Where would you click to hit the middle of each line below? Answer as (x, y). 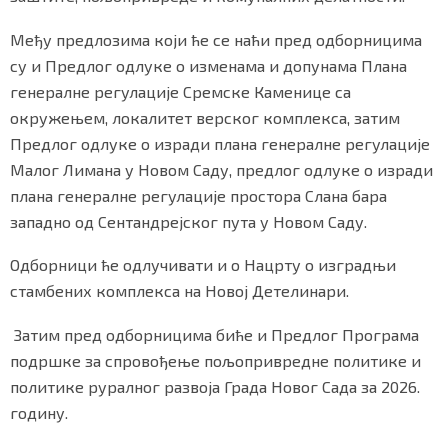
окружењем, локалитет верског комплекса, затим (205, 117)
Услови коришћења (222, 86)
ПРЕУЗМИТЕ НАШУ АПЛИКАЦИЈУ (300, 156)
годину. (39, 413)
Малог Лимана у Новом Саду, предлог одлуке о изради (221, 169)
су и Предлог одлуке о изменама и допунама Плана (208, 65)
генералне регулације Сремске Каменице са (180, 91)
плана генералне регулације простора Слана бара (198, 195)
